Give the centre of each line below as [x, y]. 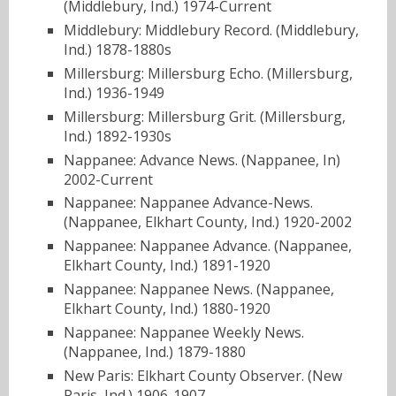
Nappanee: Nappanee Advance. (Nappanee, [208, 246]
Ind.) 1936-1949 [114, 93]
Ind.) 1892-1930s [118, 136]
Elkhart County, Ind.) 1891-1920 [167, 266]
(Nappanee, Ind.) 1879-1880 [155, 351]
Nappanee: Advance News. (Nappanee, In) [202, 160]
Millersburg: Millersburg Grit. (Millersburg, [205, 116]
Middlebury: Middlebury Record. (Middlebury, [211, 30]
